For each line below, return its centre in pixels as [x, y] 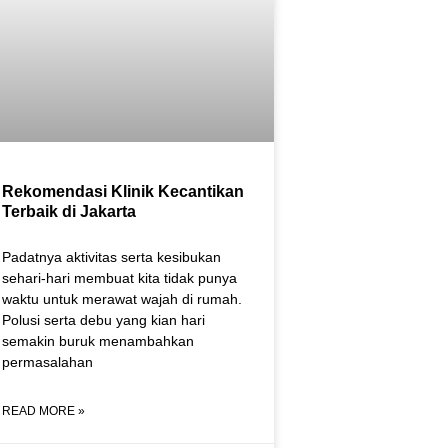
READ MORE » [43, 410]
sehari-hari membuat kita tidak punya [119, 277]
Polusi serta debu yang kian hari [103, 319]
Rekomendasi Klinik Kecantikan [123, 191]
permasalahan [47, 361]
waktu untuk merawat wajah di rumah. [122, 298]
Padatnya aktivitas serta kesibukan [111, 256]
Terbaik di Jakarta [69, 211]
